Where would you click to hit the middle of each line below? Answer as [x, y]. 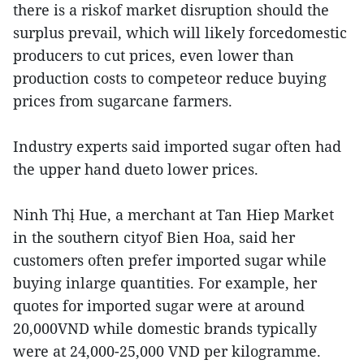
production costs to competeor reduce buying [170, 78]
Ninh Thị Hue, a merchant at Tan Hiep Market [173, 215]
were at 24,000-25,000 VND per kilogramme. [169, 351]
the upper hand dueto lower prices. [138, 169]
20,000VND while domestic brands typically [165, 329]
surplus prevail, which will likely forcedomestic [180, 33]
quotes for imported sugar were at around [159, 306]
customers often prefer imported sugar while [170, 260]
